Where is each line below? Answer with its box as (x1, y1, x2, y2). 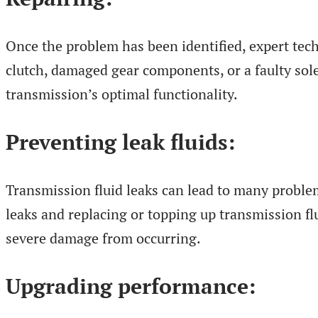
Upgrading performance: (6, 271, 256, 300)
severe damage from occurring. (6, 228, 201, 248)
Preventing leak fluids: (6, 127, 235, 156)
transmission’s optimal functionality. (6, 84, 238, 104)
